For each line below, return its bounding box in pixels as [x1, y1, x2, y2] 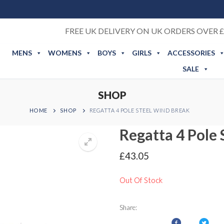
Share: [119, 203, 137, 211]
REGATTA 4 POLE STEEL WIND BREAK [89, 107, 190, 113]
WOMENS [47, 48, 81, 57]
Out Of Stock [119, 175, 162, 184]
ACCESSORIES [167, 48, 215, 57]
